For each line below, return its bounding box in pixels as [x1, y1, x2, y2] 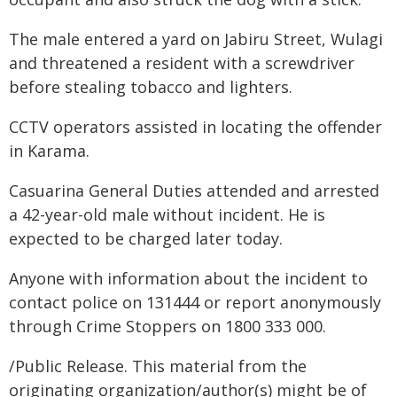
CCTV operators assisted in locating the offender [9, 116, 382, 137]
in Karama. [9, 140, 90, 161]
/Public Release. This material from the [9, 355, 307, 377]
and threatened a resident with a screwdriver [9, 52, 354, 74]
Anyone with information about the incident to [9, 268, 368, 289]
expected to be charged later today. [9, 228, 283, 249]
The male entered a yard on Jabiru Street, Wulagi [9, 28, 383, 50]
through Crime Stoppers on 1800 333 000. [9, 315, 326, 337]
